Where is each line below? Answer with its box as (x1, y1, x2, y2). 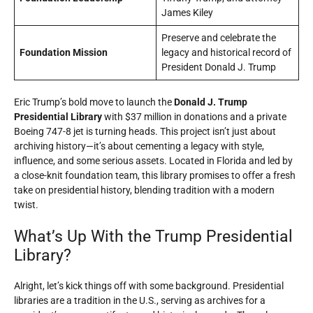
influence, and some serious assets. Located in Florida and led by (14, 155, 293, 166)
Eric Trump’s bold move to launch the (14, 96, 174, 108)
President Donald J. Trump (161, 61, 276, 73)
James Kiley (161, 7, 213, 18)
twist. (14, 199, 38, 210)
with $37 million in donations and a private (102, 111, 286, 122)
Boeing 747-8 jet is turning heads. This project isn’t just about (14, 126, 276, 137)
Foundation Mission (20, 47, 108, 58)
